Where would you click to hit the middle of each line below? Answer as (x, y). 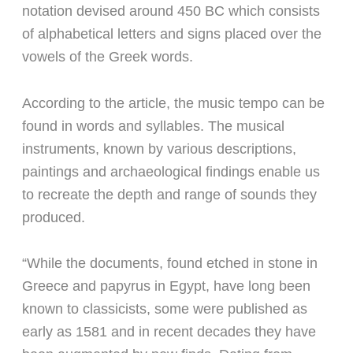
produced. (54, 217)
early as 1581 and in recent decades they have (169, 332)
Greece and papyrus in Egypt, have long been (166, 286)
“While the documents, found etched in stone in (170, 264)
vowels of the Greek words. (108, 57)
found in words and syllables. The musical (153, 126)
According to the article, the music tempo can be (173, 103)
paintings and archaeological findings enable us (171, 171)
